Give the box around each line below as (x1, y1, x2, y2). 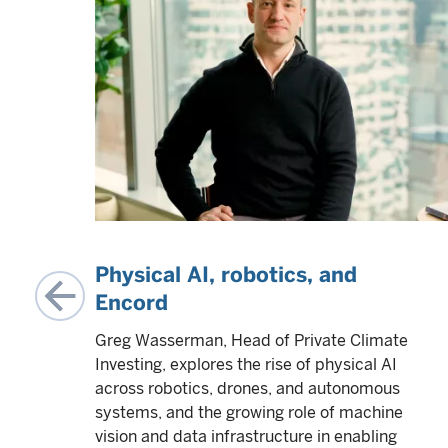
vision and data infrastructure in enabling (95, 427, 397, 446)
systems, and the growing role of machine (95, 403, 403, 422)
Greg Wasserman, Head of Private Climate (95, 331, 408, 350)
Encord (95, 290, 168, 315)
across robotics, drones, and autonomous (95, 379, 400, 398)
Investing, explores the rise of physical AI (95, 355, 397, 374)
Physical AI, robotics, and (95, 262, 357, 287)
